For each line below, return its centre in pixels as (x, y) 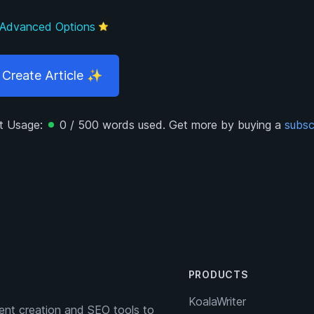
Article (64, 75)
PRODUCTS (218, 274)
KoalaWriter (217, 301)
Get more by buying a (225, 125)
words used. (134, 125)
